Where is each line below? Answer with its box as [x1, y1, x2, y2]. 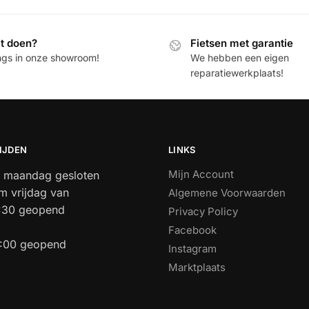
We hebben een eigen [190, 52, 289, 63]
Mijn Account [168, 168, 234, 181]
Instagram [168, 242, 217, 256]
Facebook [168, 223, 217, 237]
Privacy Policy [168, 205, 238, 219]
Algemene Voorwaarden [168, 186, 286, 200]
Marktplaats [168, 261, 226, 275]
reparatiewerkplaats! [190, 67, 283, 79]
